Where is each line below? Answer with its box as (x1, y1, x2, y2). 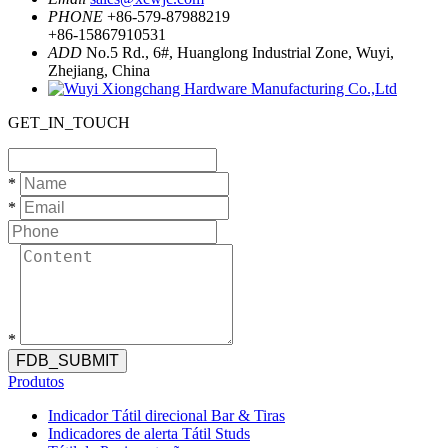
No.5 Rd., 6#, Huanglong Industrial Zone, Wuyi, (86, 44, 394, 61)
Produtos (8, 373, 64, 390)
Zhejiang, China (48, 62, 150, 79)
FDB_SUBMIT (16, 352, 119, 369)
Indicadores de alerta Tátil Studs (48, 425, 250, 442)
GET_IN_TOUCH (8, 114, 130, 131)
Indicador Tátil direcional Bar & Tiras (48, 407, 285, 424)
